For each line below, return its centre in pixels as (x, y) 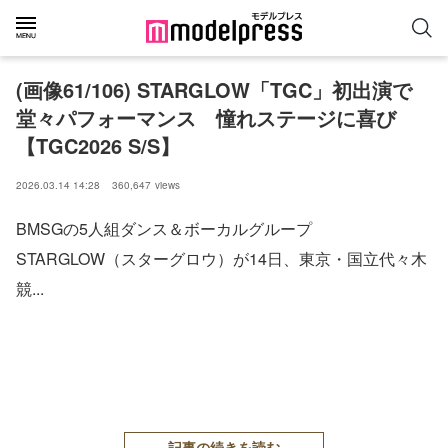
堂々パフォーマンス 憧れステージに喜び (206, 117)
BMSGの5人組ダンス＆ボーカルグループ (164, 228)
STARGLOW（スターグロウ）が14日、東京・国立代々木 (221, 258)
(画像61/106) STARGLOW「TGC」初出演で (214, 89)
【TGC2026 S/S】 (98, 145)
